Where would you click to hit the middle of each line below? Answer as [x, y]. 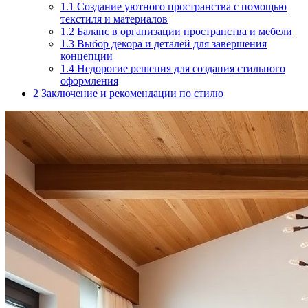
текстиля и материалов [114, 19]
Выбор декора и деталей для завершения [170, 43]
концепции [87, 56]
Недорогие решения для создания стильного [180, 68]
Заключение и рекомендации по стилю [131, 93]
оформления [89, 80]
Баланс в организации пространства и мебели [183, 31]
